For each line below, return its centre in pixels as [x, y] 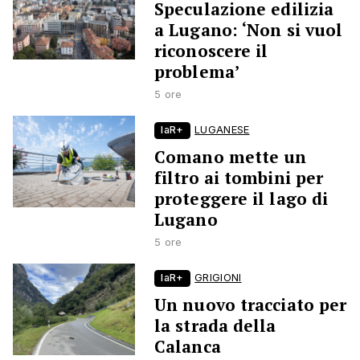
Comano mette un [231, 157]
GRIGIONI [218, 278]
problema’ [197, 72]
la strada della [215, 326]
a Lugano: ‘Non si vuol [249, 30]
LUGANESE [222, 130]
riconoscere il [211, 51]
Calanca [188, 347]
